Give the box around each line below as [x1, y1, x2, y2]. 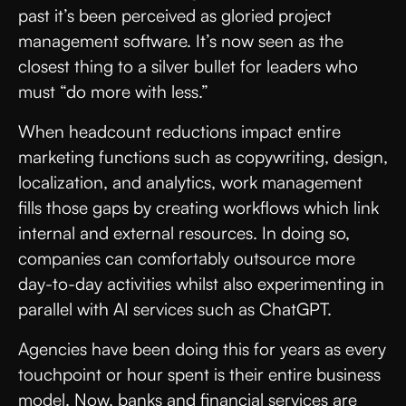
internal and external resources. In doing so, [18, 221, 350, 244]
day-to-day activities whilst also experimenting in [18, 272, 384, 295]
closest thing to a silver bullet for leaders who [18, 54, 358, 77]
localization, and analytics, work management [18, 170, 362, 193]
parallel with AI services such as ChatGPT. [18, 297, 332, 320]
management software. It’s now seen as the [18, 29, 343, 52]
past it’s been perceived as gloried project [18, 4, 332, 26]
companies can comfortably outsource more [18, 246, 355, 269]
